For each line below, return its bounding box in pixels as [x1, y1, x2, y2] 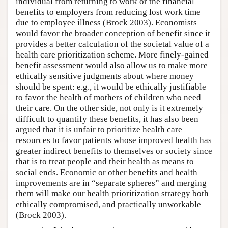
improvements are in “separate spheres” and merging [16, 178, 207, 188]
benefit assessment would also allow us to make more [16, 60, 208, 70]
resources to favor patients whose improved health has [16, 135, 212, 145]
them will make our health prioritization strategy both [16, 188, 209, 198]
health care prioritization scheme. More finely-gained [16, 49, 209, 60]
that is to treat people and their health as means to [16, 156, 194, 166]
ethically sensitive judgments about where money [16, 71, 194, 81]
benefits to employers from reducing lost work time [16, 7, 201, 17]
